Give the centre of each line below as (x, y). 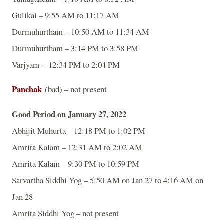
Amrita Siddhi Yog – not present (65, 213)
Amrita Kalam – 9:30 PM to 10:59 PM (76, 164)
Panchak (27, 89)
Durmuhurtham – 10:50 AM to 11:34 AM (81, 31)
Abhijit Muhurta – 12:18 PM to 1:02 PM (79, 131)
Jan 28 (22, 197)
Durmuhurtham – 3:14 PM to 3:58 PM (75, 48)
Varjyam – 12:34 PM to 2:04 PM (66, 64)
